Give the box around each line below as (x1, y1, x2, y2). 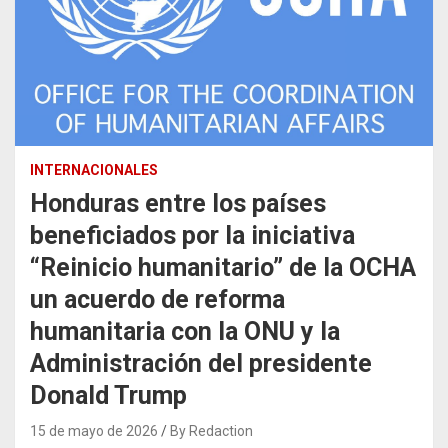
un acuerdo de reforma (30, 284, 285, 314)
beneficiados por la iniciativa (30, 220, 355, 250)
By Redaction (170, 422, 253, 439)
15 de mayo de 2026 (30, 422, 158, 439)
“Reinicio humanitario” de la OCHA (30, 252, 416, 282)
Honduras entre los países (30, 188, 326, 218)
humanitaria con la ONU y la (30, 316, 340, 346)
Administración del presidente (30, 348, 372, 378)
